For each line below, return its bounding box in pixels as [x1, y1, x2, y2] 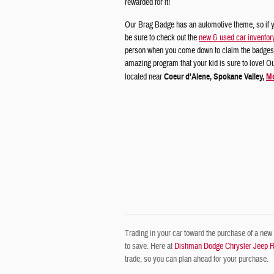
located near [125, 72, 164, 83]
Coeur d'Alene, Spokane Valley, [164, 72, 266, 82]
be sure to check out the [125, 32, 199, 43]
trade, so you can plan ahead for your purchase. [125, 254, 268, 265]
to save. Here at [125, 241, 174, 253]
